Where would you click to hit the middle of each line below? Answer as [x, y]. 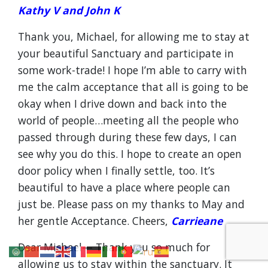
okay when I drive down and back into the [122, 103]
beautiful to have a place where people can [124, 187]
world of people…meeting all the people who [128, 120]
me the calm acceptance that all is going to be [133, 87]
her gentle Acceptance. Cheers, [93, 221]
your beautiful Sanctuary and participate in [126, 53]
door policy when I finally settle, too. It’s [116, 170]
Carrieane [195, 221]
